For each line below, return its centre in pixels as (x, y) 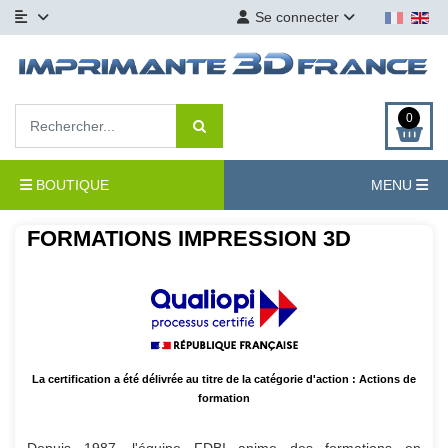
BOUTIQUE (70, 185)
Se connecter (297, 17)
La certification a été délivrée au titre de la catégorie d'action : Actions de (224, 379)
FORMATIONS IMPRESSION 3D (189, 239)
